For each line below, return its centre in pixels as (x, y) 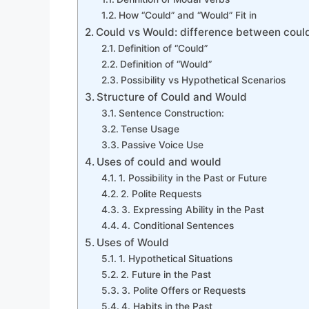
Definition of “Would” (166, 64)
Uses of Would (133, 242)
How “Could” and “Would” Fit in (187, 15)
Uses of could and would (159, 161)
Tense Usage (150, 129)
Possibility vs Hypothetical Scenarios (203, 80)
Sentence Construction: (171, 113)
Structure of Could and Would (172, 97)
